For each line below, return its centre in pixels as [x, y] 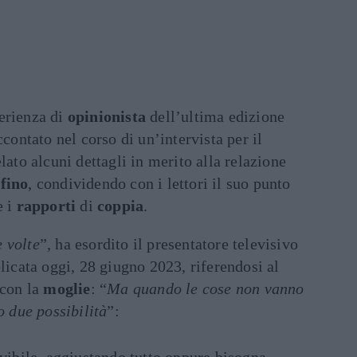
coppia [121, 206]
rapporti [46, 206]
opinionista [107, 116]
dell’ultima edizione [216, 116]
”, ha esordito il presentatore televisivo [169, 244]
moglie [67, 288]
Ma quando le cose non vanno [206, 288]
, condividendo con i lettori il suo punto [159, 183]
